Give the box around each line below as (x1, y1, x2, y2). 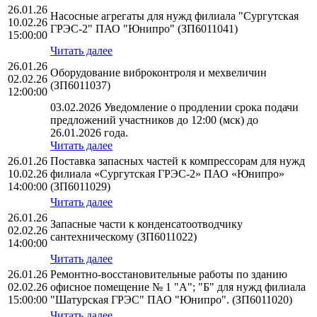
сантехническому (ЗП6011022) (50, 231, 197, 243)
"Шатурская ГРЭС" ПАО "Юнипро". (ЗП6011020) (50, 294, 292, 306)
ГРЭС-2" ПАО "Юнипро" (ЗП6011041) (50, 23, 238, 35)
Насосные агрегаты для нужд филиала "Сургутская (50, 10, 299, 23)
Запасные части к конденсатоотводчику (50, 218, 243, 231)
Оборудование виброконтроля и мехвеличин (50, 67, 267, 79)
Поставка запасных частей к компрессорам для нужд (50, 155, 305, 168)
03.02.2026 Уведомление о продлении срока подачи (50, 101, 299, 114)
